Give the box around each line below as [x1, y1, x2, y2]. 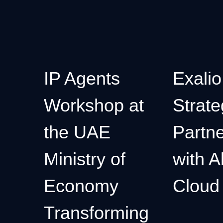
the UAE [44, 122, 111, 143]
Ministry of [44, 149, 125, 170]
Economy [44, 176, 118, 197]
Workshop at [44, 95, 144, 116]
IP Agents [44, 68, 120, 89]
